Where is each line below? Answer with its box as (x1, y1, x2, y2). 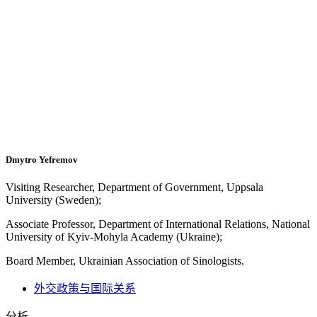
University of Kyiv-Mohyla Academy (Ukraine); (6, 231, 222, 243)
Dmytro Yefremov (6, 154, 78, 166)
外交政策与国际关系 (34, 282, 136, 295)
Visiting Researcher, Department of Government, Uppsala (6, 181, 263, 194)
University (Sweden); (6, 194, 101, 207)
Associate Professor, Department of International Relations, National (6, 218, 310, 231)
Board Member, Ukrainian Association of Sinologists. (6, 255, 250, 267)
